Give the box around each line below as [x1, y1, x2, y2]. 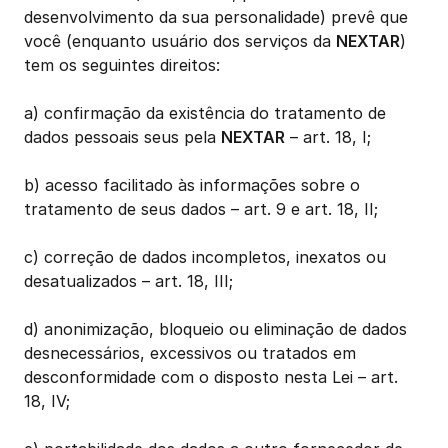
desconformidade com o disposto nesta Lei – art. [24, 367, 398, 387]
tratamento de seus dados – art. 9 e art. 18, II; [24, 199, 378, 219]
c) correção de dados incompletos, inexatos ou [24, 247, 386, 267]
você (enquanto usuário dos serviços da [24, 31, 336, 51]
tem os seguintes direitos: [24, 55, 220, 75]
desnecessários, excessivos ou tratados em [24, 343, 356, 363]
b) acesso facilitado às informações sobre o [24, 175, 360, 195]
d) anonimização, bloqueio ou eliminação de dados [24, 319, 407, 339]
